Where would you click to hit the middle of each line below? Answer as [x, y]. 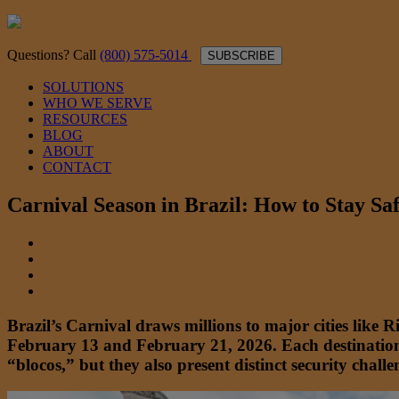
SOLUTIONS [83, 87]
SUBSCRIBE [241, 56]
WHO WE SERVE [98, 103]
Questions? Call [53, 55]
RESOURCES [85, 119]
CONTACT [77, 167]
